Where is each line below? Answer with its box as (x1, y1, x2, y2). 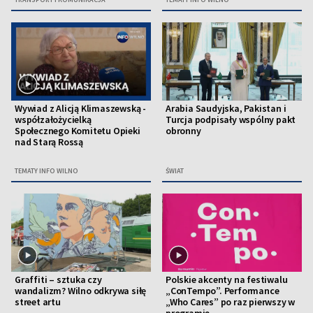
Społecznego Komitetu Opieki (15, 124, 140, 138)
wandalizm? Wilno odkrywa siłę (15, 284, 147, 298)
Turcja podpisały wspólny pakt (166, 113, 296, 126)
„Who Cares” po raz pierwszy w (166, 296, 296, 309)
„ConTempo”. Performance (166, 284, 279, 298)
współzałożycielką (15, 113, 92, 126)
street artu (15, 296, 61, 309)
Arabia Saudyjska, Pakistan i (166, 102, 286, 115)
